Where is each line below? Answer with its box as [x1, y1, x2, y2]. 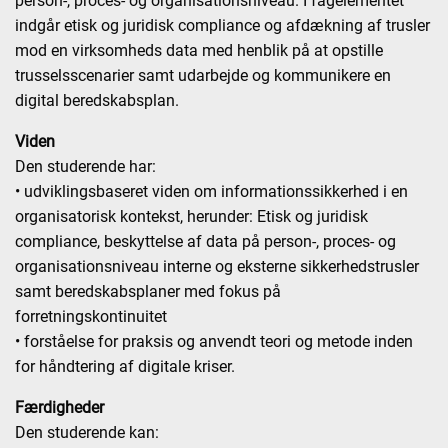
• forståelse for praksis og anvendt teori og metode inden [15, 332, 413, 351]
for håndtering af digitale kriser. [15, 357, 235, 376]
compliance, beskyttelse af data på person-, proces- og [15, 232, 396, 251]
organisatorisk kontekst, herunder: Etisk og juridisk [15, 207, 368, 226]
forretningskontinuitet [15, 307, 167, 326]
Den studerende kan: [15, 423, 159, 442]
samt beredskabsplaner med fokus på [15, 282, 281, 301]
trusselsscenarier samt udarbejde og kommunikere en [15, 66, 391, 85]
